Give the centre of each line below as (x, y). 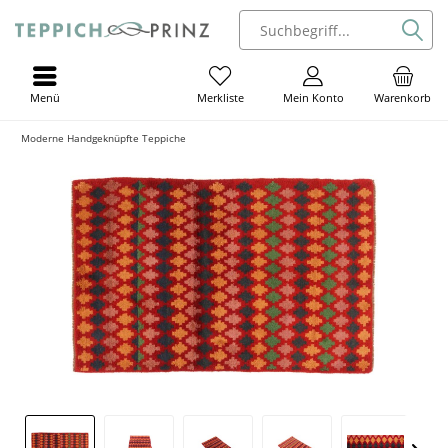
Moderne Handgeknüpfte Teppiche (103, 138)
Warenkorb (403, 97)
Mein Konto (313, 97)
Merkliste (220, 98)
